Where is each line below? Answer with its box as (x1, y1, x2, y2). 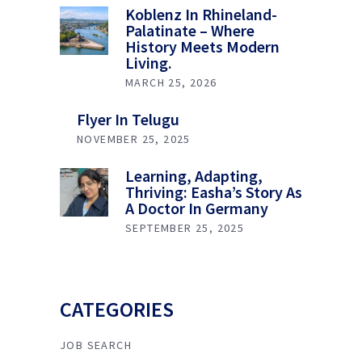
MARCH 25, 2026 (125, 74, 217, 90)
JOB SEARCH (60, 337, 132, 352)
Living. (125, 52, 172, 73)
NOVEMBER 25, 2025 (77, 131, 191, 146)
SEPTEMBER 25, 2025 (125, 220, 245, 235)
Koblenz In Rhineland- (125, 3, 277, 24)
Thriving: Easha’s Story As (125, 181, 302, 202)
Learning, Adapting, (125, 165, 263, 186)
